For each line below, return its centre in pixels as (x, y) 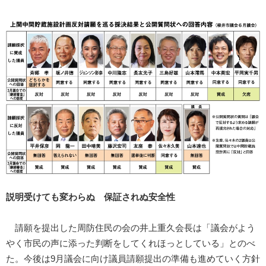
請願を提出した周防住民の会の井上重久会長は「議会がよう (131, 228)
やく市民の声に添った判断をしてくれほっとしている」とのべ (131, 244)
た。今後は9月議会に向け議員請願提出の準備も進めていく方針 (133, 259)
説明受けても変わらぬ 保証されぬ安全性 (91, 197)
